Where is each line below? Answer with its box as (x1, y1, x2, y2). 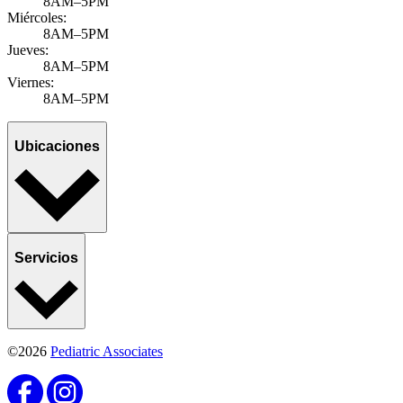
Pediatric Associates (50, 344, 163, 360)
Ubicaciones (14, 138, 100, 154)
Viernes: (7, 75, 54, 91)
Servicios (14, 249, 78, 265)
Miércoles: (7, 10, 67, 26)
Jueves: (7, 42, 49, 58)
